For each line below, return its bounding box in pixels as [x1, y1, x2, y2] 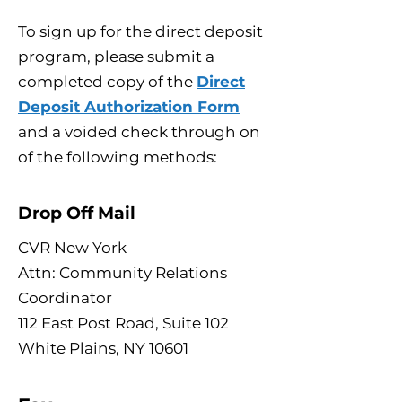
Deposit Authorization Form [18, 98, 240, 116]
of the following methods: [18, 148, 217, 166]
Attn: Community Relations [18, 264, 227, 282]
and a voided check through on [18, 123, 260, 141]
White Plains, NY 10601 [18, 339, 188, 357]
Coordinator [18, 289, 112, 307]
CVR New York [18, 239, 127, 257]
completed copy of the [18, 73, 197, 91]
